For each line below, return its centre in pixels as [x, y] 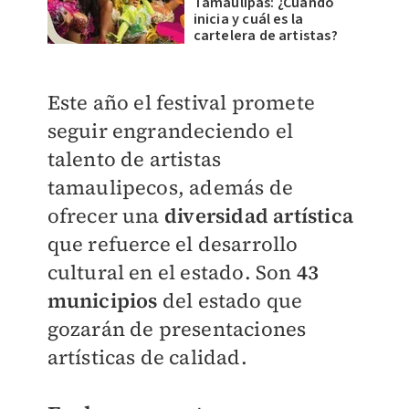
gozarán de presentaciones [177, 329]
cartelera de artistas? [265, 36]
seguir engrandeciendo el [170, 131]
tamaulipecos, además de [170, 187]
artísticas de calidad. [147, 357]
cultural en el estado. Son [172, 272]
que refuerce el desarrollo [173, 244]
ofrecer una [105, 215]
